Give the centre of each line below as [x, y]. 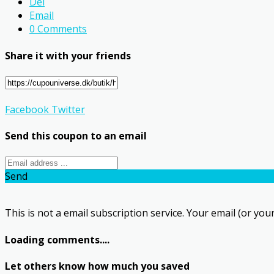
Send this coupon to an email [76, 136]
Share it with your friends [68, 55]
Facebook [27, 109]
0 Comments [58, 29]
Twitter [67, 109]
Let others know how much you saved [97, 266]
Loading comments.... [57, 239]
